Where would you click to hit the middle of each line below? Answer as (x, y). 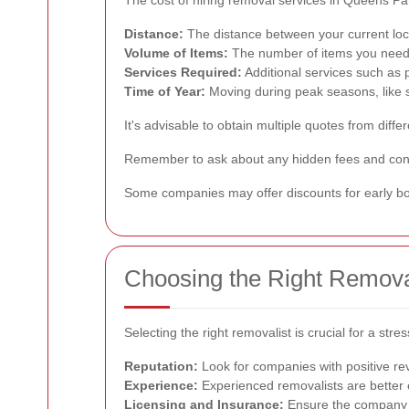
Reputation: (161, 366)
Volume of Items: (176, 52)
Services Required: (183, 72)
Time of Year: (165, 91)
